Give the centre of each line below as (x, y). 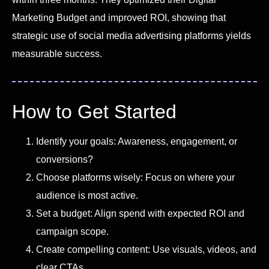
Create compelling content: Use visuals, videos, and (146, 249)
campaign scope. (72, 231)
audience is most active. (87, 195)
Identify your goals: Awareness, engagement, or (137, 141)
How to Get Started (94, 111)
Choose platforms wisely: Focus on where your (135, 177)
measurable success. (57, 53)
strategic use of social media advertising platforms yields (131, 35)
